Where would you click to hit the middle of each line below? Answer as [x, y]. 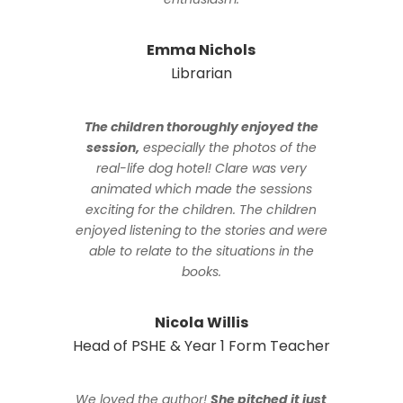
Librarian [201, 74]
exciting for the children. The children [201, 210]
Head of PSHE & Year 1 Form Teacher [201, 346]
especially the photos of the [228, 148]
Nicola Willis [201, 323]
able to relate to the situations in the [201, 251]
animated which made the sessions [201, 189]
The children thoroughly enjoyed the [201, 127]
